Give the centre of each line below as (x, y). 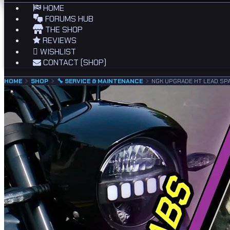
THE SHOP (63, 30)
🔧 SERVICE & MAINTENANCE (100, 81)
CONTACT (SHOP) (74, 62)
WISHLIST (57, 52)
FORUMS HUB (68, 19)
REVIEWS (59, 40)
